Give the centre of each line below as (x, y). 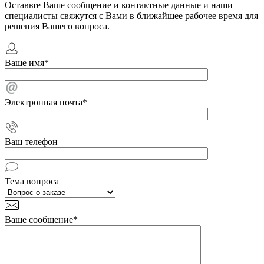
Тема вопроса (32, 181)
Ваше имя (24, 63)
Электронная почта (44, 102)
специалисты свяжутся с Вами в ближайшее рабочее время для (131, 16)
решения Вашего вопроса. (57, 26)
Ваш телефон (31, 142)
